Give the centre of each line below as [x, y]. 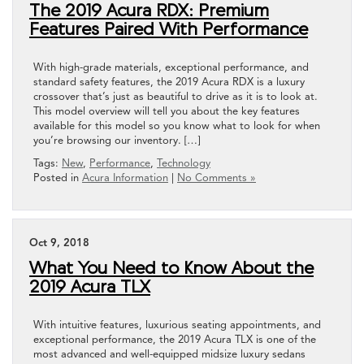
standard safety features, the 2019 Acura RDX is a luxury [169, 82]
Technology [184, 163]
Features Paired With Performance [169, 28]
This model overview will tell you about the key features [167, 111]
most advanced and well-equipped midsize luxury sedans [169, 354]
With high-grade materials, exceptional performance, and [171, 67]
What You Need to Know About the [171, 267]
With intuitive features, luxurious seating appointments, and [177, 325]
